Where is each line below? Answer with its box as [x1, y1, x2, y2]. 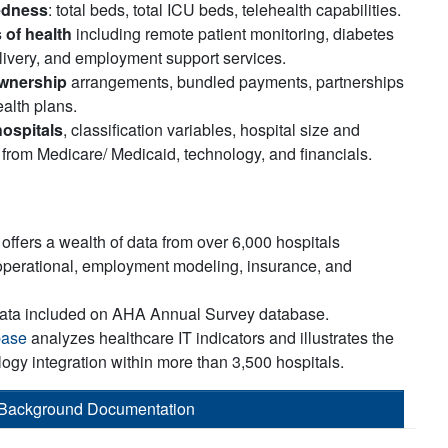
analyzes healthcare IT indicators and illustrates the [27, 326, 394, 349]
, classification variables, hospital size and [63, 118, 360, 141]
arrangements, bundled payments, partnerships [67, 70, 404, 93]
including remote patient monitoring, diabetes [72, 22, 394, 45]
